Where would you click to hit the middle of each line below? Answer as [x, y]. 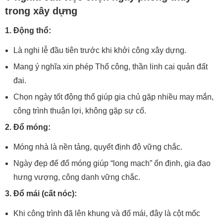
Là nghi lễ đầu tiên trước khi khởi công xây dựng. [100, 50]
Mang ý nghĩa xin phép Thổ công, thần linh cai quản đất [111, 67]
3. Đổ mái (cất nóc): [41, 194]
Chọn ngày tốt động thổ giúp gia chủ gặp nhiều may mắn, [113, 97]
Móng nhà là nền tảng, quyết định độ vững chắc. [98, 147]
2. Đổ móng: [28, 127]
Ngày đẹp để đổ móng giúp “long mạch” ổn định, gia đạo [112, 163]
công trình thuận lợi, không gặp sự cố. [80, 111]
